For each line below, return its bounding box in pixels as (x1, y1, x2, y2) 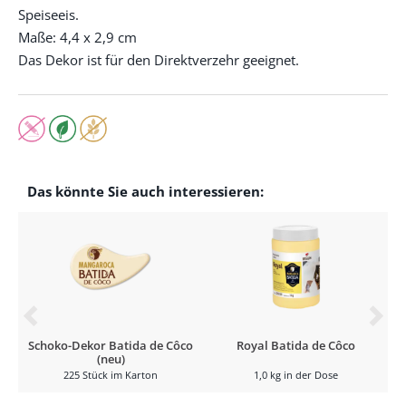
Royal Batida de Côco (236, 337, 355, 353)
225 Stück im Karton (63, 368, 158, 382)
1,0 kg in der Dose (253, 368, 338, 382)
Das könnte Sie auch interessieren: (27, 182, 264, 200)
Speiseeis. (18, 5, 79, 24)
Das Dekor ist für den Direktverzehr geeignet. (18, 51, 299, 69)
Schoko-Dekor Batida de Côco (28, 337, 193, 353)
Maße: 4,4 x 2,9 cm (18, 28, 137, 46)
